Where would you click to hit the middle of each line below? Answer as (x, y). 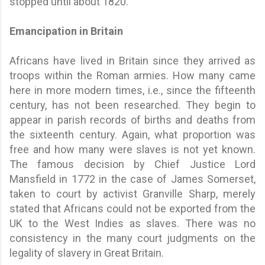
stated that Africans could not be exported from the (132, 208)
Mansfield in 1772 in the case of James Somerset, (132, 179)
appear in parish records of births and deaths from (132, 119)
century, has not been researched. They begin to (132, 105)
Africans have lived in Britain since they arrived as (132, 60)
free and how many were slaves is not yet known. (132, 149)
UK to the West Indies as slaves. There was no (132, 223)
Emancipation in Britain (66, 31)
